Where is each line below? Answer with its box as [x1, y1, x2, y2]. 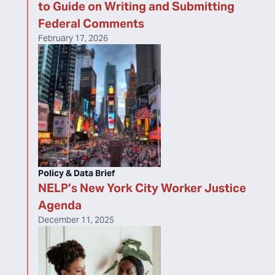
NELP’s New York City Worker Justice [38, 180, 246, 195]
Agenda [38, 198, 82, 212]
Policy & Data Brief [38, 168, 115, 179]
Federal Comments [38, 16, 144, 31]
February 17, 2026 [38, 33, 108, 44]
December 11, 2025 [38, 214, 114, 225]
